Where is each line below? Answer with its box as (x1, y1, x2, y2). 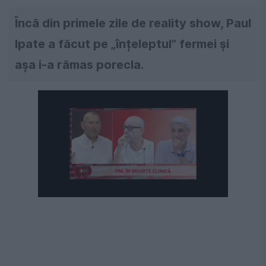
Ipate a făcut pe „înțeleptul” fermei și (15, 37, 229, 52)
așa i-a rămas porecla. (15, 58, 144, 72)
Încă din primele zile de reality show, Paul (15, 16, 251, 31)
